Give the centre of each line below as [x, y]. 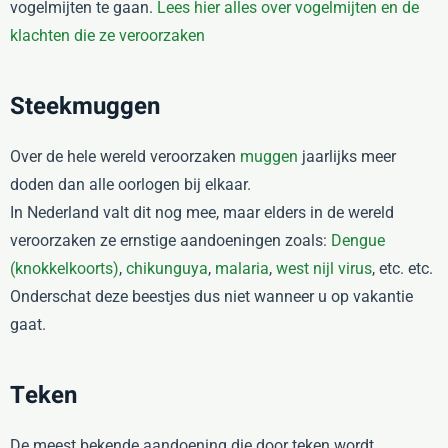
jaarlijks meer [347, 156]
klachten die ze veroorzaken [107, 35]
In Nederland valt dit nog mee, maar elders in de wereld [202, 212]
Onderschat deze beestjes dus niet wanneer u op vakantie [211, 296]
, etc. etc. [402, 268]
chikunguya [167, 268]
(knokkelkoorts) [64, 268]
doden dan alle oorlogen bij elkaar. [130, 184]
